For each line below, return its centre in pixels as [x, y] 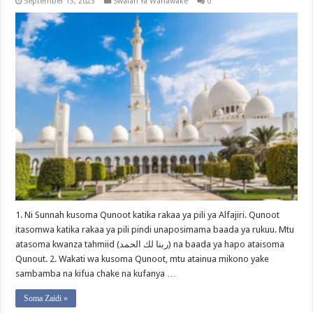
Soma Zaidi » [46, 298]
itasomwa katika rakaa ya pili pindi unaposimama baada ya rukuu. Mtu [155, 230]
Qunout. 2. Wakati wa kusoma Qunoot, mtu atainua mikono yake [143, 259]
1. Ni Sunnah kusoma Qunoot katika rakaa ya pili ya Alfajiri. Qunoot [148, 215]
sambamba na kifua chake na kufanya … [96, 274]
